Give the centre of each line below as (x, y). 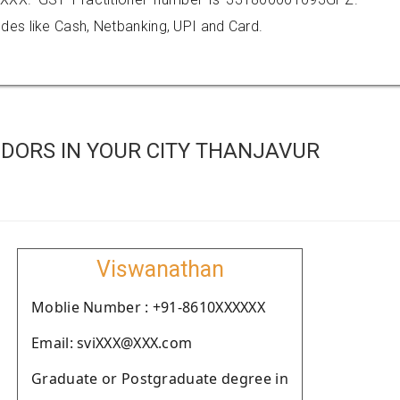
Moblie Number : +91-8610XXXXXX (148, 307)
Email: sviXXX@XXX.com (112, 343)
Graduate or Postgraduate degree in (160, 379)
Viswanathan (160, 269)
